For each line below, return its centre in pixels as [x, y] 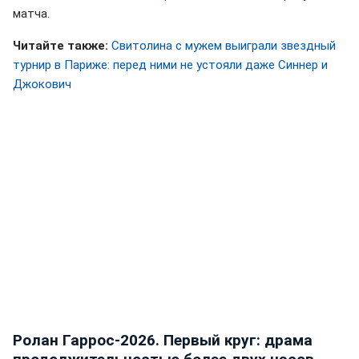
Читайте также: [61, 45]
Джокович [42, 84]
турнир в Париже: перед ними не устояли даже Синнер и [170, 65]
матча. [31, 13]
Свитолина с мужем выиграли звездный [224, 45]
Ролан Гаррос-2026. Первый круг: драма [163, 340]
